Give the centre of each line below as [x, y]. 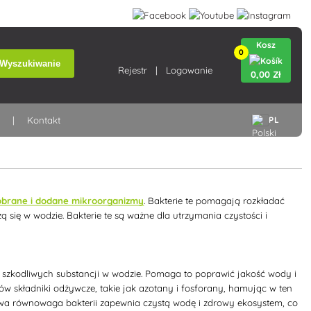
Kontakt [44, 120]
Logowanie [189, 70]
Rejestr [132, 70]
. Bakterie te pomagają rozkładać [215, 200]
